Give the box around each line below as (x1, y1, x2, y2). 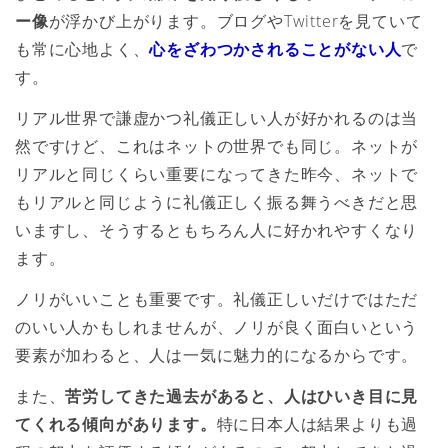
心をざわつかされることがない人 (149, 38, 402, 61)
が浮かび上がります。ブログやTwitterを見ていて (48, 10, 423, 33)
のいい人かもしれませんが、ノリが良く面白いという (15, 315, 419, 338)
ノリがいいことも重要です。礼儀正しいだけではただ (15, 287, 419, 310)
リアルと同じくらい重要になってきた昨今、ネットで (15, 163, 419, 186)
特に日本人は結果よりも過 (216, 412, 419, 435)
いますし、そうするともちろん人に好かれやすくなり (15, 219, 419, 242)
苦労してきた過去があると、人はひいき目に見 (65, 384, 419, 407)
